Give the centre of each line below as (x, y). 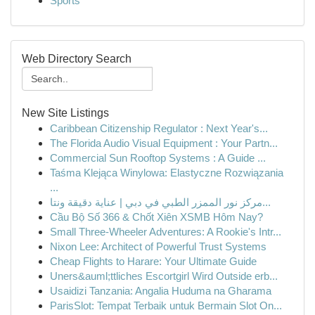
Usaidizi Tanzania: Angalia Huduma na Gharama (161, 291)
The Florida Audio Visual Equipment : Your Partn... (164, 143)
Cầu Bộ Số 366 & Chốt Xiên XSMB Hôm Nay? (156, 217)
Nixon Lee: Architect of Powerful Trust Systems (158, 246)
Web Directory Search (77, 59)
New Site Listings (65, 113)
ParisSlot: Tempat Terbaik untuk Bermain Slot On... (166, 306)
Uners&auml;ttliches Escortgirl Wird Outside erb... (164, 276)
